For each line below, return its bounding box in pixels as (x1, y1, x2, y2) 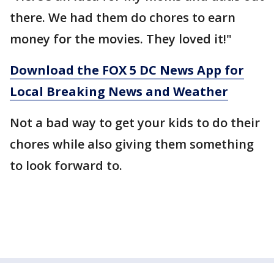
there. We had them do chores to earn (10, 9, 235, 26)
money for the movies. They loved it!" (10, 30, 232, 47)
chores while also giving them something (10, 135, 254, 152)
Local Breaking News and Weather (10, 83, 228, 100)
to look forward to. (10, 157, 125, 174)
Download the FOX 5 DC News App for (10, 61, 244, 78)
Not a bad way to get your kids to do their (10, 114, 260, 131)
